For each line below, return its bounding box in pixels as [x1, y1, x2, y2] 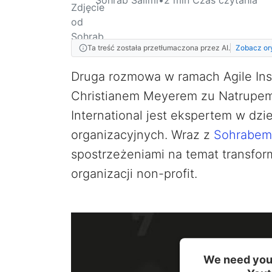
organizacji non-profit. [71, 166, 197, 181]
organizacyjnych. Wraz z [71, 127, 214, 142]
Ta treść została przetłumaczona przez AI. [87, 42, 230, 52]
